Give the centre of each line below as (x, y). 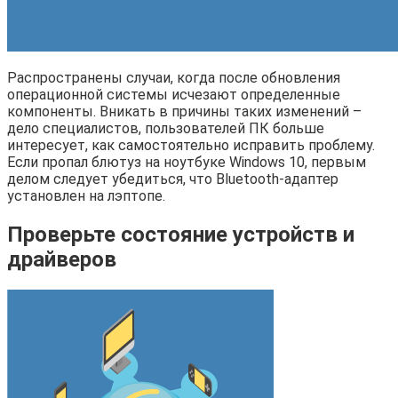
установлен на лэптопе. (86, 195)
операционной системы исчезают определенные (174, 94)
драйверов (62, 259)
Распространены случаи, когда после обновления (174, 77)
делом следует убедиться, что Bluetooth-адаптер (173, 179)
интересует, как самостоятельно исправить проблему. (191, 145)
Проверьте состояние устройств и (181, 234)
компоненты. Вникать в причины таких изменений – (184, 111)
